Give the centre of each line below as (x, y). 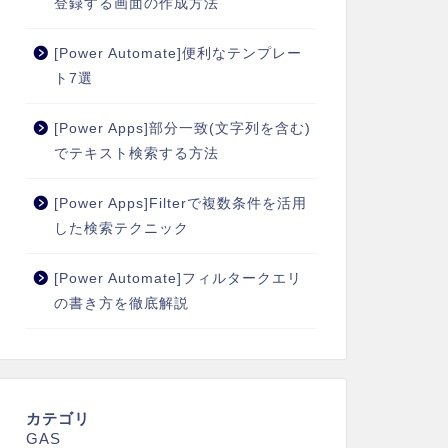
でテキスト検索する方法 (136, 154)
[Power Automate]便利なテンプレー (177, 54)
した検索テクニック (121, 229)
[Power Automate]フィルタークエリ (177, 279)
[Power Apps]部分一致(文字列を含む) (182, 129)
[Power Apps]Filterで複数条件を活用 (180, 204)
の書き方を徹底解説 (121, 304)
